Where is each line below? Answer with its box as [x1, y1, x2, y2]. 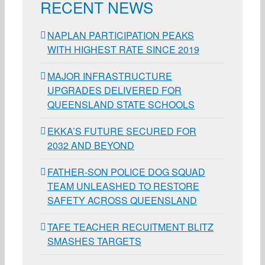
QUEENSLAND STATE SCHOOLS [47, 97, 195, 111]
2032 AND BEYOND [47, 138, 134, 152]
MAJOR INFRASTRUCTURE [47, 69, 172, 83]
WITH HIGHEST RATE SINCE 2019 [47, 42, 199, 56]
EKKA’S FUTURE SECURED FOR [47, 124, 196, 138]
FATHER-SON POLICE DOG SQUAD [47, 164, 205, 179]
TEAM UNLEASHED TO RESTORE [47, 179, 199, 193]
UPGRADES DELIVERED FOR [47, 83, 182, 97]
